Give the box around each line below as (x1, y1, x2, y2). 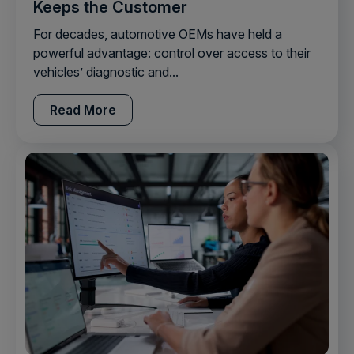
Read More (50, 101, 116, 118)
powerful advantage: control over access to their (33, 44, 311, 61)
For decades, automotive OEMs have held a (33, 25, 282, 42)
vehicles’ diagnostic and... (33, 63, 179, 80)
